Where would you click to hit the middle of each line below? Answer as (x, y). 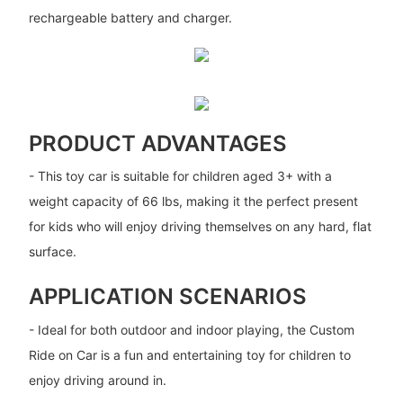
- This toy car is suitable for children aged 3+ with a (180, 176)
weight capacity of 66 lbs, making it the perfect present (193, 201)
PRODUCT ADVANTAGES (157, 143)
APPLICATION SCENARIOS (167, 297)
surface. (52, 252)
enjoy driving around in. (97, 380)
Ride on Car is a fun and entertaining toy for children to (189, 354)
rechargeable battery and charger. (130, 17)
